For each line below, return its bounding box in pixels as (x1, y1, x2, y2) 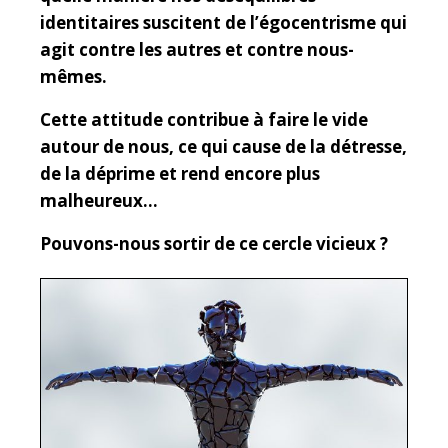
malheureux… (40, 189, 158, 212)
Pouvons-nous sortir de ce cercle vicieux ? (40, 232, 388, 255)
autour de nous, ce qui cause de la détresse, (40, 135, 407, 158)
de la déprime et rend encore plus (40, 162, 320, 185)
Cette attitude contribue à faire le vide (40, 108, 368, 131)
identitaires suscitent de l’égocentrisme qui (40, 11, 407, 34)
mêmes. (40, 65, 107, 88)
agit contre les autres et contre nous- (40, 38, 354, 61)
